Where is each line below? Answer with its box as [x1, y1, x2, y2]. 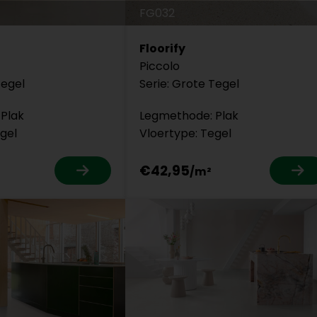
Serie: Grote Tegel [139, 76, 240, 93]
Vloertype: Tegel [139, 125, 232, 142]
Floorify [139, 40, 186, 57]
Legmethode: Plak [139, 108, 239, 125]
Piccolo [139, 58, 180, 75]
